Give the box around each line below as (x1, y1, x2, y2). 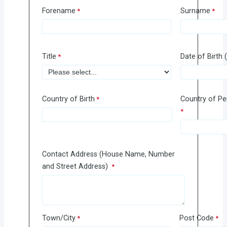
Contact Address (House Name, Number (42, 150, 175, 159)
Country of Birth (42, 94, 95, 103)
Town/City (42, 213, 75, 222)
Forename (42, 7, 75, 16)
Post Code (179, 213, 214, 222)
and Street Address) (42, 162, 110, 171)
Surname (180, 7, 210, 16)
